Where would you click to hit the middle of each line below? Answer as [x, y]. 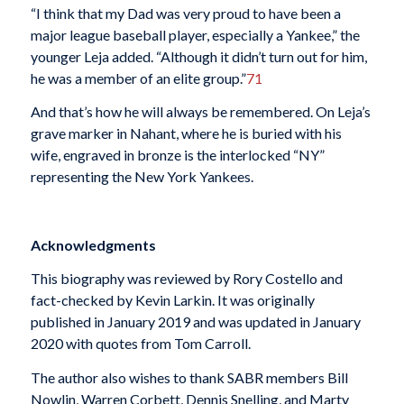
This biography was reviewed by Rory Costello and [186, 279]
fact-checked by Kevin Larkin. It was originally [172, 300]
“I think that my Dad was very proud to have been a [185, 13]
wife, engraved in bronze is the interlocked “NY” [177, 155]
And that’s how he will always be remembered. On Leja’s [200, 112]
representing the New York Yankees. [142, 177]
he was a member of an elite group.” [138, 78]
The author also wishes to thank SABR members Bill [189, 377]
